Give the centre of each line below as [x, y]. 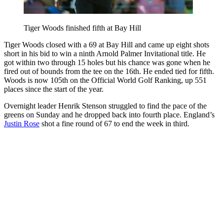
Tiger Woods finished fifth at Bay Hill [82, 28]
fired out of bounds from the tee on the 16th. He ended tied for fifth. [109, 71]
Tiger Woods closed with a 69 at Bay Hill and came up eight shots [107, 44]
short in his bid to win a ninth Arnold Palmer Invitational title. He [105, 53]
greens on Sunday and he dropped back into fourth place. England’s [109, 114]
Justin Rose [22, 123]
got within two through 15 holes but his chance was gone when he [107, 62]
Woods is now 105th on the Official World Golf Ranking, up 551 [105, 80]
